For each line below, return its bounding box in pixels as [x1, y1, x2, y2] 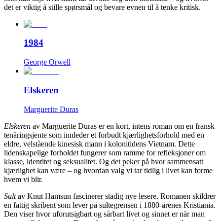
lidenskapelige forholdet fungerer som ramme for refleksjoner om [4, 148, 206, 157]
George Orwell [24, 58, 71, 67]
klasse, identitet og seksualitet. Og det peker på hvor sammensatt [4, 157, 203, 166]
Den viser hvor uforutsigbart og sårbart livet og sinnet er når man [4, 209, 205, 218]
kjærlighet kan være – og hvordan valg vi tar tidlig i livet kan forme [4, 166, 213, 175]
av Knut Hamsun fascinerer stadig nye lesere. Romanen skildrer [16, 191, 216, 200]
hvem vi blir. [4, 175, 43, 184]
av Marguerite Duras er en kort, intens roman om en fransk [31, 121, 215, 130]
